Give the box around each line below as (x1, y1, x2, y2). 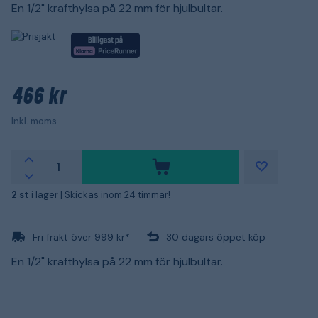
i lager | (31, 188, 65, 201)
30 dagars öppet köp (166, 230, 265, 243)
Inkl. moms (11, 114, 57, 127)
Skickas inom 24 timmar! (65, 188, 170, 201)
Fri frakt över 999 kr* (33, 230, 130, 243)
